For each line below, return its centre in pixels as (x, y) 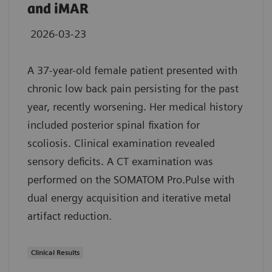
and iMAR (58, 10)
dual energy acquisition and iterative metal (129, 198)
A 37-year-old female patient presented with (132, 70)
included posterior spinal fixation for (114, 125)
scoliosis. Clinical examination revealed (121, 143)
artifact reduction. (70, 216)
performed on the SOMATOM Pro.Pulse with (131, 180)
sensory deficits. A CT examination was (120, 161)
